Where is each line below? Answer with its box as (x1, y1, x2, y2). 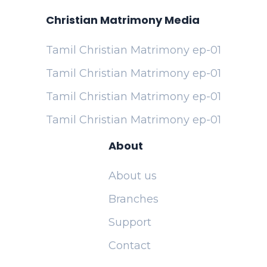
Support (108, 216, 151, 229)
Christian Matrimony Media (46, 13, 200, 27)
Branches (108, 193, 159, 206)
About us (108, 169, 157, 182)
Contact (108, 239, 151, 252)
